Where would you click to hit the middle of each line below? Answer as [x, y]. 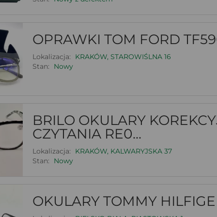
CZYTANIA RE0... [87, 133]
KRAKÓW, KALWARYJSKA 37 [123, 151]
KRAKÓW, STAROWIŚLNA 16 [123, 56]
